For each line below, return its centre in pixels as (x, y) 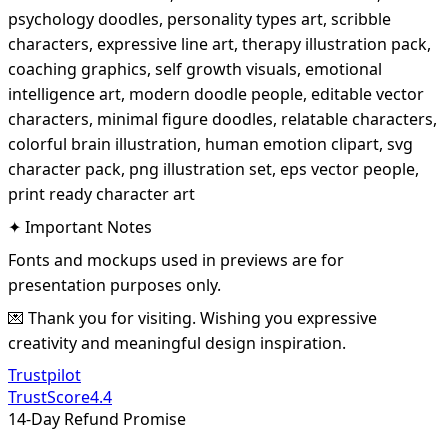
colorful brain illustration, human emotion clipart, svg (210, 144)
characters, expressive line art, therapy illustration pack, (219, 44)
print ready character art (101, 194)
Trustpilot (44, 375)
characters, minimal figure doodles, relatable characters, (222, 119)
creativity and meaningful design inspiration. (177, 343)
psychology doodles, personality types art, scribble (199, 19)
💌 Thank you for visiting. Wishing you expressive (192, 318)
